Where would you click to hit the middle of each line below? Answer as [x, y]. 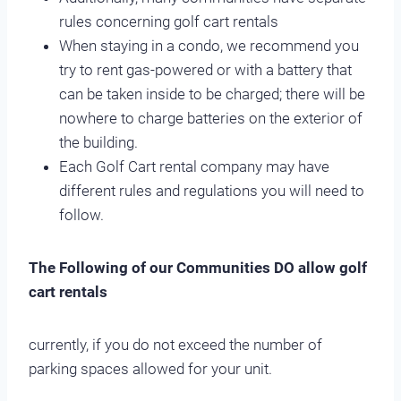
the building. [98, 142]
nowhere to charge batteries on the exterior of [211, 118]
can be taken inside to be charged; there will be [212, 94]
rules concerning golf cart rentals [169, 21]
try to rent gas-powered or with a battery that [205, 69]
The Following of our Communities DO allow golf [198, 267]
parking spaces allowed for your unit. [150, 368]
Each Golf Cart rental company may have [194, 166]
